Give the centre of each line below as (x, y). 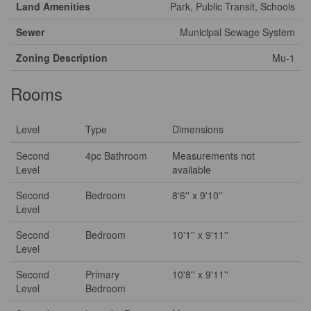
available (192, 169)
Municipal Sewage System (237, 32)
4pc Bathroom (116, 155)
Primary (102, 274)
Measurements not (213, 155)
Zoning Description (62, 58)
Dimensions (198, 129)
